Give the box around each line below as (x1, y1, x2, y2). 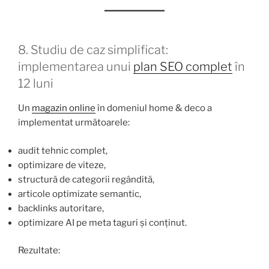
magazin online (32, 103, 95, 114)
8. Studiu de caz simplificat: (18, 43, 168, 58)
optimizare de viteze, (18, 159, 106, 171)
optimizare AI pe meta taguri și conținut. (18, 217, 187, 228)
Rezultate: (18, 245, 60, 256)
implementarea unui (18, 59, 133, 74)
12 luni (18, 76, 53, 91)
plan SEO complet (133, 59, 232, 74)
